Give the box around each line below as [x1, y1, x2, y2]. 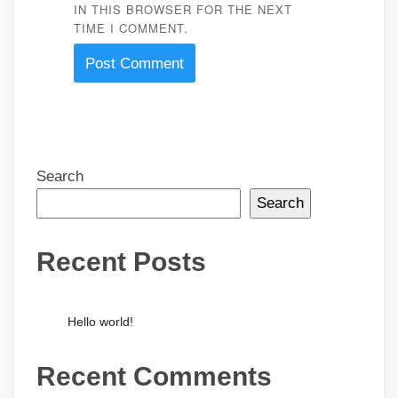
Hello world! [67, 314, 133, 329]
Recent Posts [36, 246, 206, 276]
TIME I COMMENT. [73, 20, 188, 36]
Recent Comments [36, 361, 272, 391]
